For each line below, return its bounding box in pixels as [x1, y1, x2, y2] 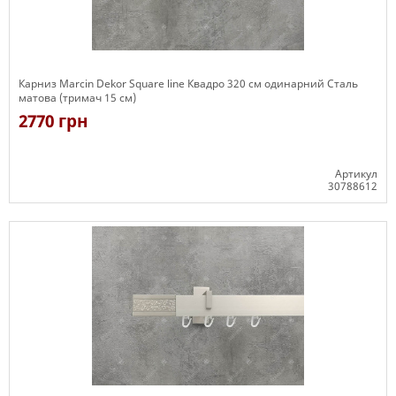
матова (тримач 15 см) [19, 90, 136, 105]
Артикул [335, 166, 377, 181]
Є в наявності [19, 203, 90, 219]
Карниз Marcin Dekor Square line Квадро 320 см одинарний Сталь [19, 76, 358, 91]
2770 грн [19, 110, 88, 133]
